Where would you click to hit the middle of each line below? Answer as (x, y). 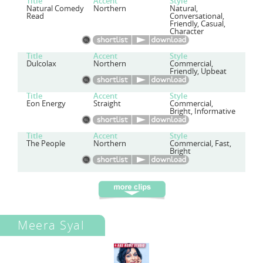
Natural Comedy (55, 9)
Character (186, 31)
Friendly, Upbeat (198, 71)
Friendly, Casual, (197, 24)
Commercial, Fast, (200, 144)
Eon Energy (46, 104)
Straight (107, 104)
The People (46, 144)
